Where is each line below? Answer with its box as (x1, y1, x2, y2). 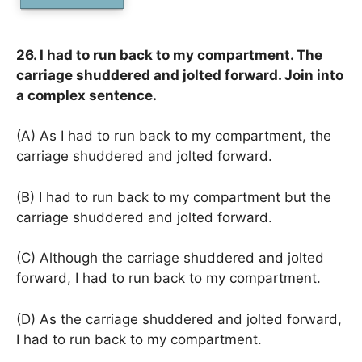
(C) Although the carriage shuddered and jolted (16, 250, 324, 266)
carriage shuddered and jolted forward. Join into (16, 66, 343, 83)
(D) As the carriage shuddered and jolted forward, (16, 310, 342, 327)
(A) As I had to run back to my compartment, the (16, 128, 331, 144)
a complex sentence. (16, 86, 157, 103)
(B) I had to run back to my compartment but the (16, 188, 331, 205)
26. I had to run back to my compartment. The (16, 46, 322, 63)
